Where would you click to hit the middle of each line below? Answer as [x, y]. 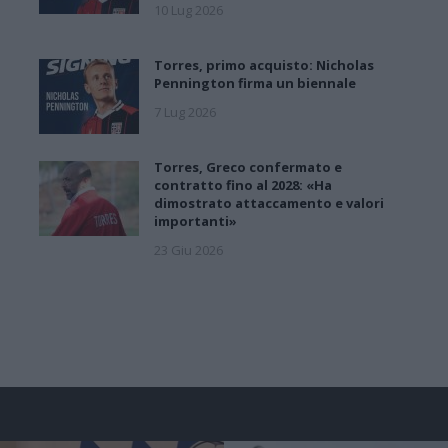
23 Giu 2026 [188, 249]
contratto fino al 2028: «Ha [243, 184]
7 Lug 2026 [185, 111]
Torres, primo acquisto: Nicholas [264, 64]
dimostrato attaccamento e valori [269, 202]
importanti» [195, 220]
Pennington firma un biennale [255, 82]
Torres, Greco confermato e [248, 166]
